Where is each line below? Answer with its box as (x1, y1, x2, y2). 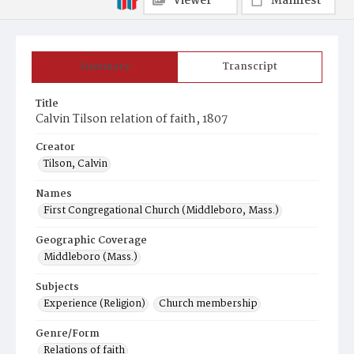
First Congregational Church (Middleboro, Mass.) (43, 202, 279, 219)
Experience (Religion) (43, 296, 145, 312)
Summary (80, 58, 130, 75)
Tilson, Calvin (43, 156, 107, 172)
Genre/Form (36, 326, 100, 342)
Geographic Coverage (36, 232, 147, 249)
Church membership (159, 296, 258, 312)
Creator (36, 139, 75, 156)
